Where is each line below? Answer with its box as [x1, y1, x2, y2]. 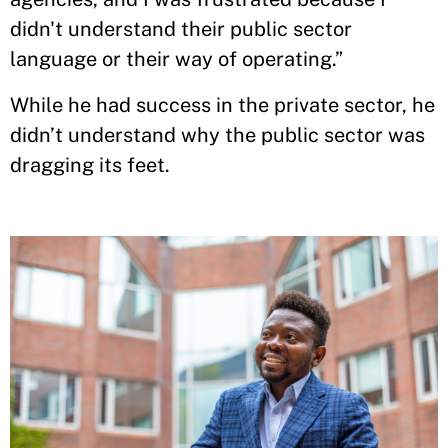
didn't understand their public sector [10, 17, 352, 41]
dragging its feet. [10, 153, 170, 177]
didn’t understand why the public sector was [10, 123, 425, 147]
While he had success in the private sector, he [10, 93, 435, 117]
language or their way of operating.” [10, 47, 348, 71]
